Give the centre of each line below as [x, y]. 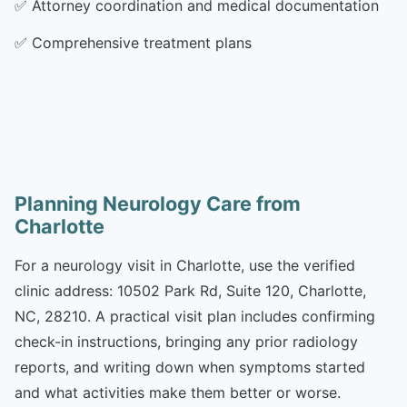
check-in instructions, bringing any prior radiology [186, 341]
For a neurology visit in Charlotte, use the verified [185, 265]
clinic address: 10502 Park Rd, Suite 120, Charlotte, [190, 290]
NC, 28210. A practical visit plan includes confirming [195, 316]
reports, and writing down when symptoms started [190, 367]
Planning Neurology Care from [158, 203]
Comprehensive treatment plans [142, 42]
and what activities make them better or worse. [178, 392]
